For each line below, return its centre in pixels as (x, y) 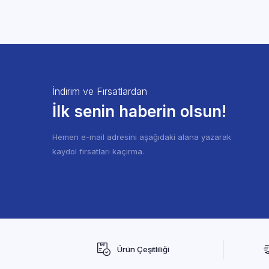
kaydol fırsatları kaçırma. (98, 151)
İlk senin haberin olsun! (139, 111)
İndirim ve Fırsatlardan (100, 91)
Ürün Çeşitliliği (143, 249)
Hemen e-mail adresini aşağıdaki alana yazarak (142, 137)
